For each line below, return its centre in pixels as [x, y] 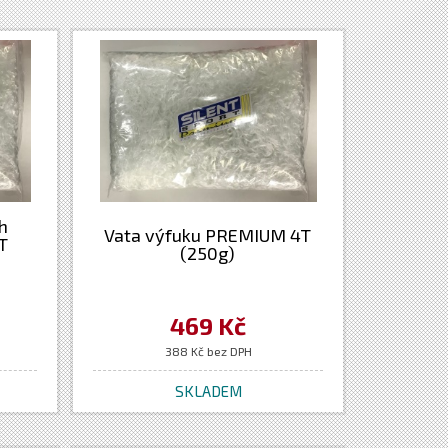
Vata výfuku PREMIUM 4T [208, 235]
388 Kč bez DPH [208, 351]
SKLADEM [208, 391]
